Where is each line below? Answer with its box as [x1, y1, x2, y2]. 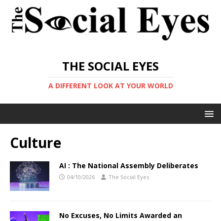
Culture [10, 133, 61, 152]
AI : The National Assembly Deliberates [59, 160, 198, 170]
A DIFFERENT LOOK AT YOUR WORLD [48, 80, 173, 90]
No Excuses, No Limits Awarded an [59, 210, 182, 220]
